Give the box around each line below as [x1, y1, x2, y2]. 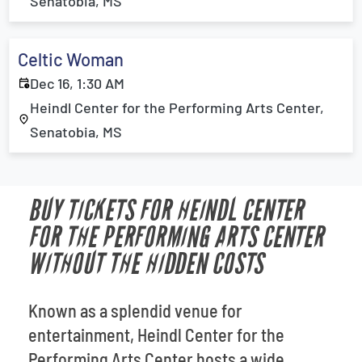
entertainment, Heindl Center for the [28, 324, 284, 345]
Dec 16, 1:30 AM [30, 74, 124, 92]
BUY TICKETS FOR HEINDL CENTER [28, 194, 304, 229]
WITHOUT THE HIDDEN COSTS [28, 247, 263, 282]
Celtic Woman [18, 48, 124, 69]
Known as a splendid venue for [28, 300, 242, 321]
